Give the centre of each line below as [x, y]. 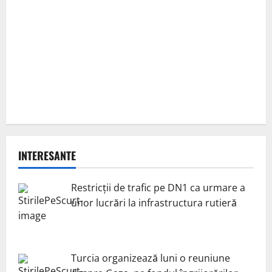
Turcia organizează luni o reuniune [151, 258]
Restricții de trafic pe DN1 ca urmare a [158, 187]
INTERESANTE [47, 155]
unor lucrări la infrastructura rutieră [154, 202]
